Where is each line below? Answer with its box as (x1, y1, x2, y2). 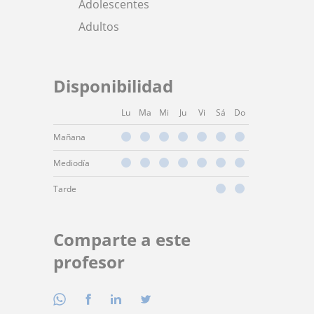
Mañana (53, 131, 86, 143)
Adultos (78, 19, 119, 34)
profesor (53, 250, 125, 273)
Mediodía (53, 157, 90, 169)
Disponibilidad (53, 74, 173, 97)
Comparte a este (53, 228, 191, 251)
